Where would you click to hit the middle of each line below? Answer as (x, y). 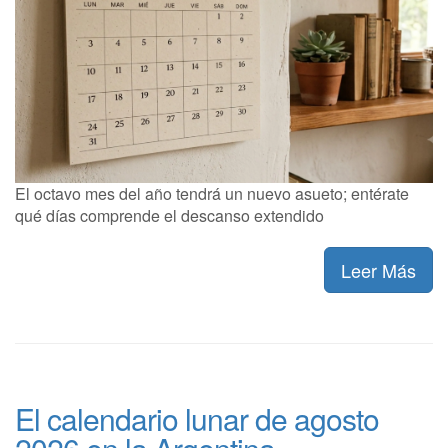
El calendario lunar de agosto (197, 418)
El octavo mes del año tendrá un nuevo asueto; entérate (212, 193)
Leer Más (378, 269)
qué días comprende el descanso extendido (169, 215)
